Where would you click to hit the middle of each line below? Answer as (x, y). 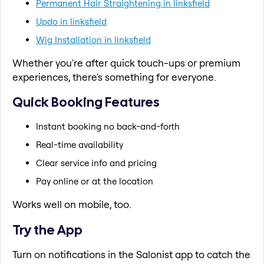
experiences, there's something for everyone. (114, 77)
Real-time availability (80, 144)
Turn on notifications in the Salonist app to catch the (131, 255)
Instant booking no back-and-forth (108, 126)
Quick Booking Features (86, 102)
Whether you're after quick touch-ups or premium (126, 62)
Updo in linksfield (71, 21)
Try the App (47, 230)
